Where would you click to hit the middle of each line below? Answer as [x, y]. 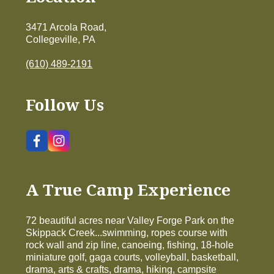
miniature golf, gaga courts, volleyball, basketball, [132, 257]
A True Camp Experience [128, 189]
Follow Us [65, 104]
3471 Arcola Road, [66, 27]
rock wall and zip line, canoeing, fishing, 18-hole [130, 245]
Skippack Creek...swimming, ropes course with [127, 232]
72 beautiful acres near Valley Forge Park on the [130, 220]
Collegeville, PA [61, 39]
